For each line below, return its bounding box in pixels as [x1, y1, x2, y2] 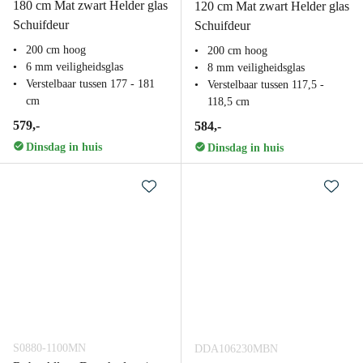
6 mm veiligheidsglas [26, 61, 123, 73]
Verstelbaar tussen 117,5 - [207, 79, 324, 91]
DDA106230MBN [194, 343, 278, 355]
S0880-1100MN [13, 342, 86, 354]
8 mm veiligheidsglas [207, 62, 305, 74]
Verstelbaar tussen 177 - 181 [26, 78, 155, 90]
